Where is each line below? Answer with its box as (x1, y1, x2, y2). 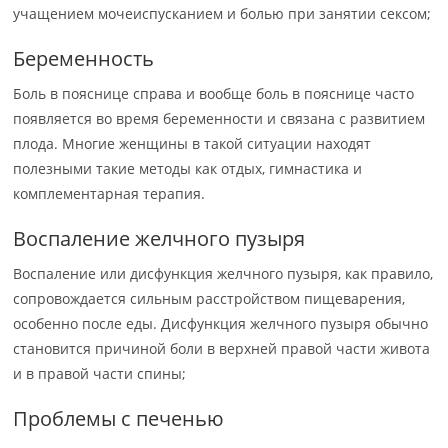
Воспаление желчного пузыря (13, 225, 306, 252)
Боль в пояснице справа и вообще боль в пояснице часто (13, 84, 415, 103)
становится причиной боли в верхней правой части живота (13, 339, 431, 358)
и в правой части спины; (13, 364, 187, 383)
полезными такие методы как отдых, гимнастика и (13, 159, 363, 178)
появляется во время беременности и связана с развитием (13, 109, 426, 128)
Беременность (13, 45, 155, 72)
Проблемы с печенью (13, 405, 225, 432)
